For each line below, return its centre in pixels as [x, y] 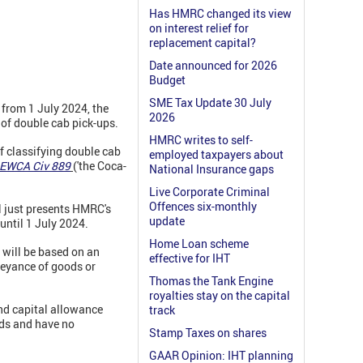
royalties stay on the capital [220, 296]
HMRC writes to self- [201, 140]
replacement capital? [203, 43]
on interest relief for [199, 28]
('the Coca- [100, 166]
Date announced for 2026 [213, 66]
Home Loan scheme [199, 244]
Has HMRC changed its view [220, 14]
